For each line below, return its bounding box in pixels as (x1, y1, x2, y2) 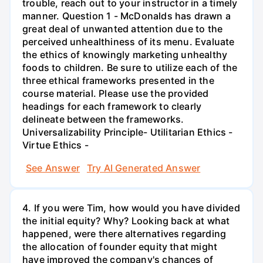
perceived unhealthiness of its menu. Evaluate (22, 35, 235, 48)
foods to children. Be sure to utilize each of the (22, 61, 238, 73)
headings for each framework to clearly (22, 100, 202, 112)
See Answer (26, 161, 80, 174)
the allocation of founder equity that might (22, 240, 218, 252)
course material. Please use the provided (22, 87, 209, 99)
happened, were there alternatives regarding (22, 227, 227, 240)
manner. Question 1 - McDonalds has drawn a (22, 9, 231, 22)
